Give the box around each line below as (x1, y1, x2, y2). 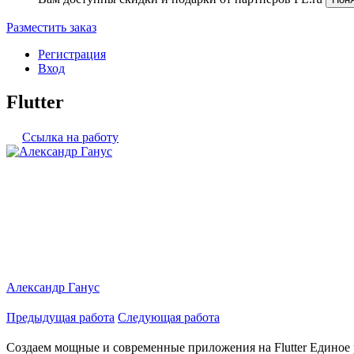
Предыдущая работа (6, 310, 115, 324)
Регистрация (38, 47, 106, 61)
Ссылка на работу (22, 130, 119, 144)
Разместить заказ (6, 21, 96, 34)
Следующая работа (118, 310, 220, 324)
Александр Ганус (6, 280, 100, 294)
